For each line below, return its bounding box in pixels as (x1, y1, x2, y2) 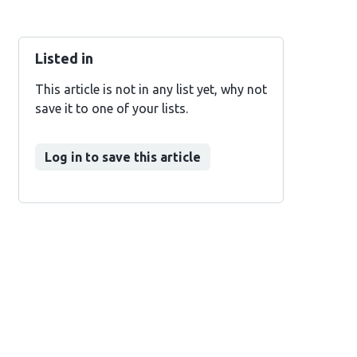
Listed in (34, 50, 93, 66)
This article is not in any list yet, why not (34, 82, 267, 96)
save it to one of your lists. (34, 101, 188, 116)
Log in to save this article (44, 150, 201, 164)
